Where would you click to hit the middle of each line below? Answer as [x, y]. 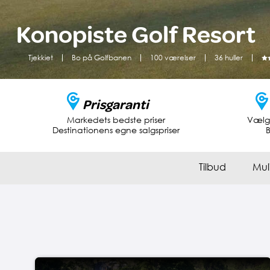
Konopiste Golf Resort [136, 35]
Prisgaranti [116, 105]
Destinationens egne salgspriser [116, 130]
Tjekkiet [40, 57]
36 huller [228, 57]
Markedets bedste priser [116, 119]
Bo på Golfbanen [101, 57]
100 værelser [173, 57]
